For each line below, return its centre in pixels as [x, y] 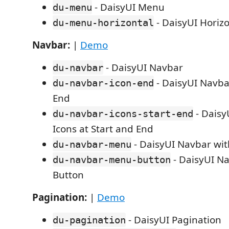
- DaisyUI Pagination [174, 220]
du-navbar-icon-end [103, 83]
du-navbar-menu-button [112, 159]
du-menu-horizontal [103, 22]
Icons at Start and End [103, 129]
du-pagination [89, 220]
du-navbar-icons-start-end [123, 113]
